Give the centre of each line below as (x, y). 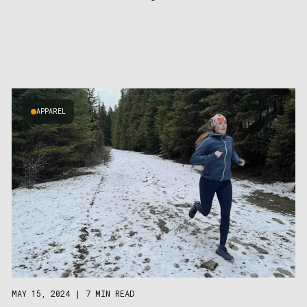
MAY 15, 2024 (40, 294)
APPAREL (51, 111)
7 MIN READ (110, 294)
